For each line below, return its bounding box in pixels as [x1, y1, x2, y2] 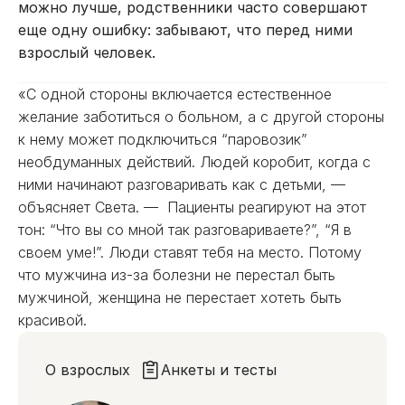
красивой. [18, 311, 91, 329]
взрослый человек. [18, 43, 155, 61]
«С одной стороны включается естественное [18, 85, 332, 103]
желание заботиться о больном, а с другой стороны [18, 108, 384, 126]
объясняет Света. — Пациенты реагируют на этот [18, 198, 366, 216]
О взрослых [45, 361, 130, 379]
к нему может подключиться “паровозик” [18, 130, 307, 148]
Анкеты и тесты [161, 361, 277, 379]
